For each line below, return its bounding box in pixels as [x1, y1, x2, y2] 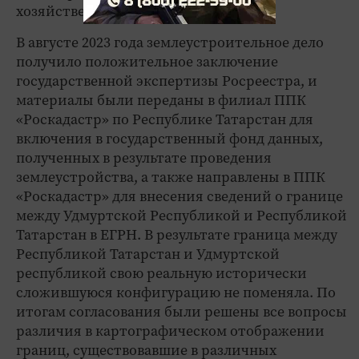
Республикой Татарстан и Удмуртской [16, 244, 280, 264]
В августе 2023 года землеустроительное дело [16, 32, 324, 52]
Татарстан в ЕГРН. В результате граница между [16, 224, 337, 244]
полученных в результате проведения [16, 147, 272, 167]
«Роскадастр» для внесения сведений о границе [16, 186, 343, 206]
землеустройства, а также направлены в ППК [16, 167, 325, 187]
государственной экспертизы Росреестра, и [16, 71, 317, 91]
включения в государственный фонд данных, [16, 128, 323, 148]
